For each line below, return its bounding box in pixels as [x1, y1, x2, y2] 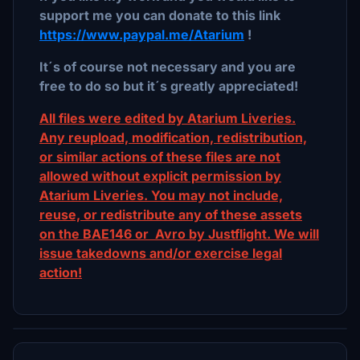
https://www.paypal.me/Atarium [39, 27, 244, 43]
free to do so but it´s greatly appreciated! [39, 78, 298, 94]
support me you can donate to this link [39, 7, 280, 23]
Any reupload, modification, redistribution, [39, 129, 307, 145]
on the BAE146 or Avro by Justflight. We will [39, 226, 319, 242]
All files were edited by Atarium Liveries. [39, 110, 296, 126]
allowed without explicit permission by [39, 168, 281, 184]
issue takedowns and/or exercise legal [39, 245, 282, 261]
